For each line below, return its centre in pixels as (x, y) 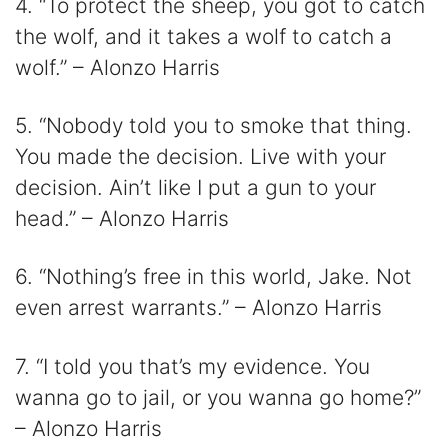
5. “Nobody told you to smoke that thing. (213, 126)
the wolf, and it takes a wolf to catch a (203, 36)
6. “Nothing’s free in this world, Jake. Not (213, 277)
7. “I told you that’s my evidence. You (192, 366)
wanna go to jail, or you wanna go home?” (218, 397)
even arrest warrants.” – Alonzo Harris (198, 308)
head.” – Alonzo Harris (122, 219)
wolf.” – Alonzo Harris (117, 67)
